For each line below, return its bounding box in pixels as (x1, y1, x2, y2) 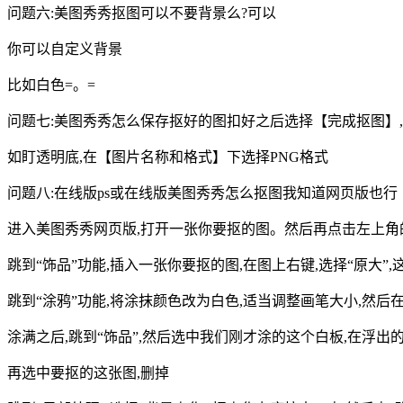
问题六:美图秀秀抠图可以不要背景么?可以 (7, 5, 276, 22)
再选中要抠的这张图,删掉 (7, 365, 169, 381)
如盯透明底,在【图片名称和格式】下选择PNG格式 (7, 149, 328, 166)
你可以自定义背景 (7, 41, 122, 58)
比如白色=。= (7, 77, 95, 94)
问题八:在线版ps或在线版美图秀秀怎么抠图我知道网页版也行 (7, 185, 398, 201)
